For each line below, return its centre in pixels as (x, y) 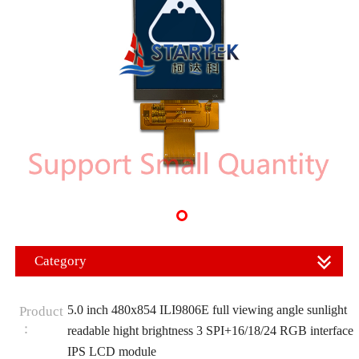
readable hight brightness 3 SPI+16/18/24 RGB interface (210, 330)
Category (61, 261)
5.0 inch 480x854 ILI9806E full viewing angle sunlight (207, 309)
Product (41, 311)
